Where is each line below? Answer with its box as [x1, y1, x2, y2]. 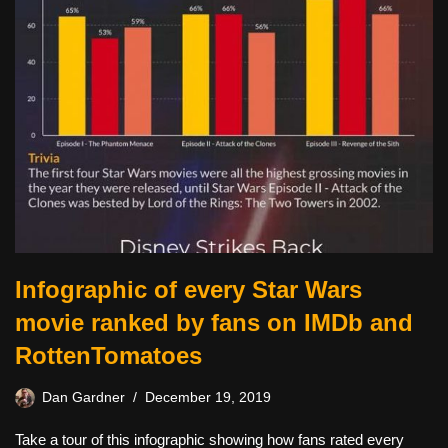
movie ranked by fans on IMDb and [15, 308, 413, 336]
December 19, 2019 [145, 389, 271, 405]
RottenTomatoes [15, 341, 202, 369]
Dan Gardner [42, 389, 125, 405]
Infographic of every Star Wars [15, 275, 362, 303]
